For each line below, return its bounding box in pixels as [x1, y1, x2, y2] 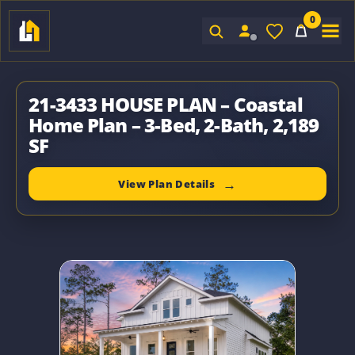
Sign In [226, 44, 263, 58]
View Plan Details [118, 176, 216, 191]
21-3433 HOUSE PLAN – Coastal [29, 91, 303, 117]
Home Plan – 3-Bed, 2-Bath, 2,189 [29, 112, 319, 138]
